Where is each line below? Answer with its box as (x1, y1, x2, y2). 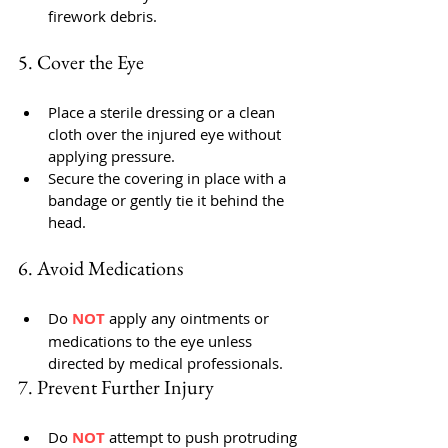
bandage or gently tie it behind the (48, 190, 288, 210)
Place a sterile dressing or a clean (48, 102, 279, 122)
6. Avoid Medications (18, 255, 183, 281)
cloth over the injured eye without (48, 124, 285, 144)
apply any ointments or (109, 308, 273, 328)
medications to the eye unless (48, 331, 256, 351)
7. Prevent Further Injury (18, 374, 214, 400)
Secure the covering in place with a (48, 168, 290, 188)
